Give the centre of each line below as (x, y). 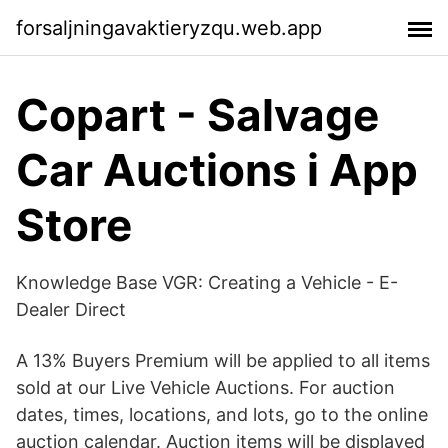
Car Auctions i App (217, 170)
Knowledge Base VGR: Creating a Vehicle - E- (207, 282)
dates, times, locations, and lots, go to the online (222, 414)
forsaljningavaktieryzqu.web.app (169, 27)
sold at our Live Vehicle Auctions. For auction (205, 387)
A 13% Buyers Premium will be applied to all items (223, 360)
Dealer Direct (71, 309)
